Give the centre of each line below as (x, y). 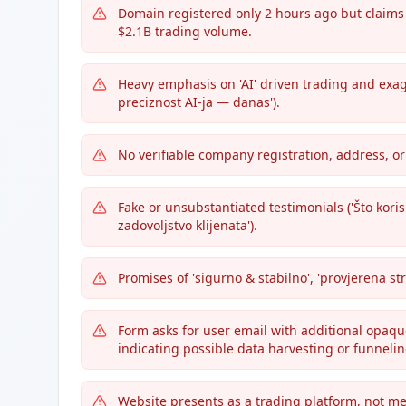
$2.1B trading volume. (185, 31)
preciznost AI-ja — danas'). (199, 102)
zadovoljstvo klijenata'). (188, 225)
